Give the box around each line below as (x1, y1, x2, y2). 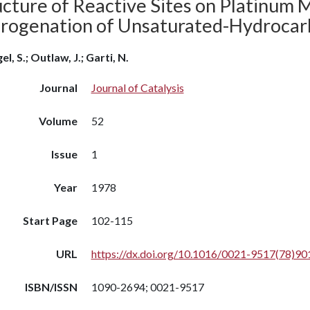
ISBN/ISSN (24, 280, 77, 293)
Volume (38, 114, 77, 127)
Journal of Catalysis (91, 81, 184, 94)
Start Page (22, 214, 77, 227)
